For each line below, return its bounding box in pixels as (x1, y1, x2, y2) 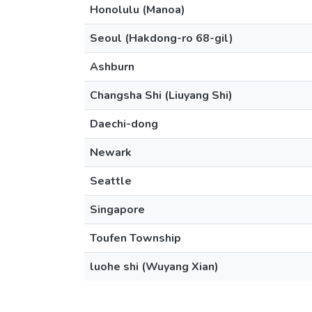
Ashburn (90, 59, 134, 75)
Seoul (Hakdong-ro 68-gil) (90, 31, 233, 46)
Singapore (90, 202, 145, 217)
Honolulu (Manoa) (90, 2, 185, 17)
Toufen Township (90, 231, 181, 246)
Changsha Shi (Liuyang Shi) (90, 88, 233, 103)
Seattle (90, 173, 132, 189)
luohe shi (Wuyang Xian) (90, 259, 219, 274)
